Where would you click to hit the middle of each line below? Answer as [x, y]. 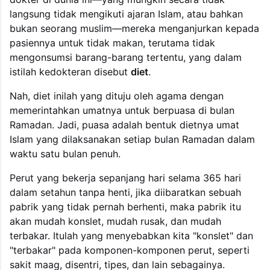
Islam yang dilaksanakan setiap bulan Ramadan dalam [132, 139]
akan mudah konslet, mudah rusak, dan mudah [115, 221]
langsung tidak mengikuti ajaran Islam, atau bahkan [126, 14]
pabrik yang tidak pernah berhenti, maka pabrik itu [125, 206]
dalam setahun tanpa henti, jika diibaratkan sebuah [125, 192]
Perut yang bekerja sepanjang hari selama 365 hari [125, 177]
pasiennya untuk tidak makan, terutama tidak [112, 42]
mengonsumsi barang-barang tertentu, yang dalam [126, 57]
